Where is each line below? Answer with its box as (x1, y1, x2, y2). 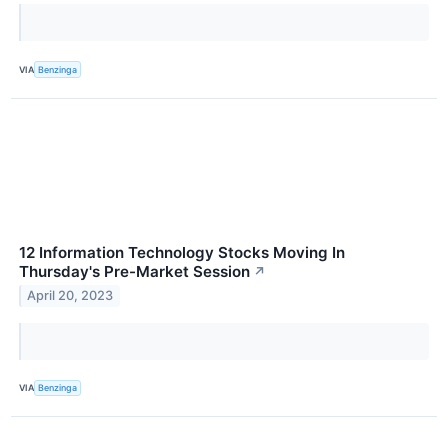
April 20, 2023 (27, 288, 114, 304)
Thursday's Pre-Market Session (19, 261, 250, 281)
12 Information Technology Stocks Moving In (19, 242, 345, 262)
